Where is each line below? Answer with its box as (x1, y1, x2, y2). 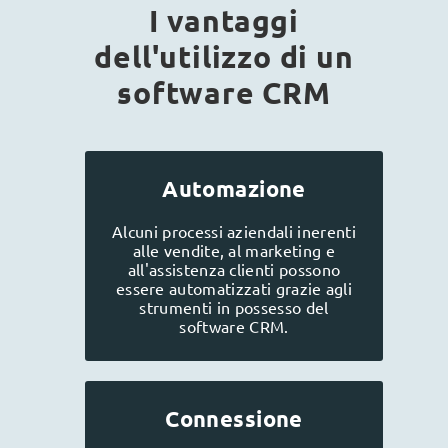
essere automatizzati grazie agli (115, 277, 353, 298)
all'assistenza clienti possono (127, 258, 341, 279)
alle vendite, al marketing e (133, 239, 335, 260)
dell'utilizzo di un (94, 37, 354, 75)
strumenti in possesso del (139, 296, 329, 317)
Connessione (165, 404, 303, 432)
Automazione (162, 174, 306, 202)
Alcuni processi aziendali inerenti (112, 220, 356, 241)
